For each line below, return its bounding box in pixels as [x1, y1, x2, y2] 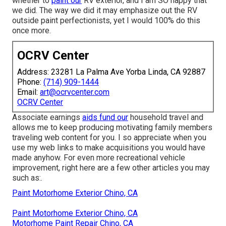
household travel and [128, 112, 203, 123]
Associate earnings [12, 112, 82, 123]
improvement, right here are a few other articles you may [12, 163, 210, 173]
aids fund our [82, 112, 128, 123]
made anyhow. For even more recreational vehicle [12, 153, 185, 163]
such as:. [12, 173, 42, 183]
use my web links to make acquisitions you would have [12, 143, 205, 153]
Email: [17, 87, 40, 97]
